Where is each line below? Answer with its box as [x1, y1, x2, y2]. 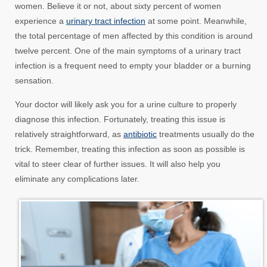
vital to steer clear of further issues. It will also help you [15, 159, 221, 169]
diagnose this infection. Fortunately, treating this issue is [15, 114, 225, 125]
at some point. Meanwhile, [145, 16, 247, 26]
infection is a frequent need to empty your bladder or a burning [15, 61, 251, 71]
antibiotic [123, 129, 157, 139]
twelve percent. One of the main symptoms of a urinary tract [15, 46, 241, 56]
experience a [15, 16, 66, 26]
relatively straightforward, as [15, 129, 123, 139]
